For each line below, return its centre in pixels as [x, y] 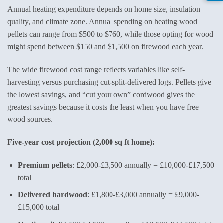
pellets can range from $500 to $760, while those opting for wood [110, 34]
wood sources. [30, 119]
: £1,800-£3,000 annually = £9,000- [143, 195]
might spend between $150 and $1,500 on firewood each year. [105, 47]
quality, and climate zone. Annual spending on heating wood [102, 22]
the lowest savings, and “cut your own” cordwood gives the [101, 95]
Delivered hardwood [52, 195]
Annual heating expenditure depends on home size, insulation [104, 9]
